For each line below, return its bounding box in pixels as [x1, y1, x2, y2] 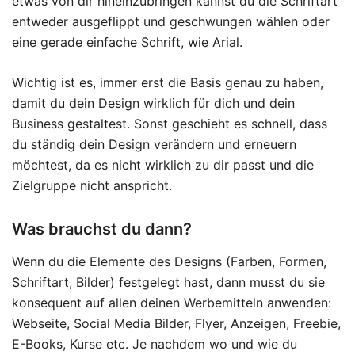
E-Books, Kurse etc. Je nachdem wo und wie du [12, 335, 297, 352]
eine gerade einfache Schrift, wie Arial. [12, 33, 242, 50]
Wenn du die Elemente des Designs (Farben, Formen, [12, 253, 326, 269]
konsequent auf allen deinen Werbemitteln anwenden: [12, 294, 331, 311]
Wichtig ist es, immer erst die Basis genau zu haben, [12, 74, 323, 90]
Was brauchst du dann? [12, 219, 192, 239]
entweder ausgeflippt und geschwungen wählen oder [12, 13, 330, 29]
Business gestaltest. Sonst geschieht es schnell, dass [12, 115, 327, 132]
